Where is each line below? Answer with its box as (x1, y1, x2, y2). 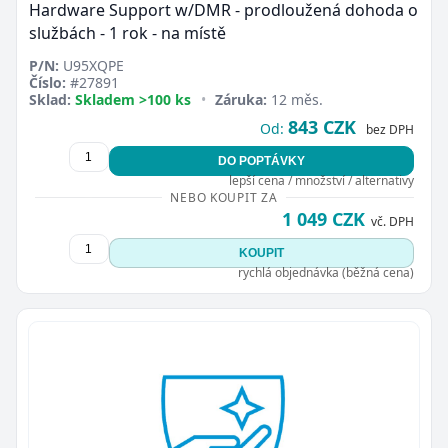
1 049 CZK (281, 207, 365, 231)
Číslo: (29, 73, 66, 92)
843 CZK (287, 115, 356, 139)
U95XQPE (59, 56, 124, 75)
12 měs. (267, 90, 324, 109)
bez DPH (365, 121, 414, 138)
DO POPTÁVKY (217, 154, 305, 168)
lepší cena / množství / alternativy (228, 172, 414, 189)
